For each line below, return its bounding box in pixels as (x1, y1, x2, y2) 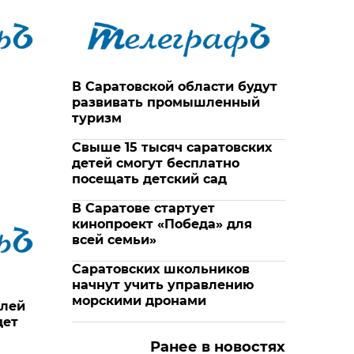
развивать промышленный (72, 95, 260, 111)
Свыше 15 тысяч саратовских (72, 140, 272, 156)
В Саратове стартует (72, 201, 215, 217)
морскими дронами (72, 293, 206, 309)
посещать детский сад (72, 171, 227, 187)
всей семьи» (72, 232, 156, 248)
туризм (72, 111, 122, 126)
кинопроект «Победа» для (72, 217, 252, 232)
